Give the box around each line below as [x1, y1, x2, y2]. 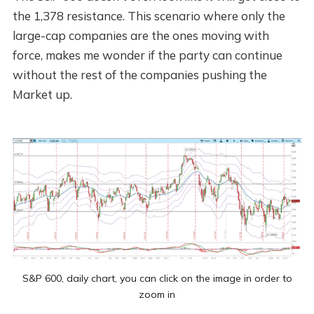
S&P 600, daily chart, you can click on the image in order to [22, 271, 292, 285]
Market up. [12, 87, 72, 102]
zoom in [139, 287, 175, 301]
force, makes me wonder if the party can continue [12, 48, 282, 63]
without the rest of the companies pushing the [12, 67, 267, 83]
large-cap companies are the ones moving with [12, 28, 269, 43]
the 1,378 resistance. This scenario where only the [12, 8, 285, 24]
